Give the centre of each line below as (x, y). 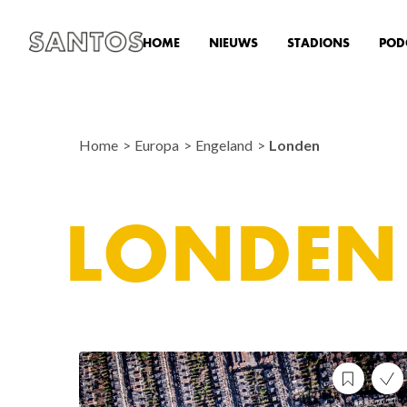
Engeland (225, 145)
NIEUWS (233, 43)
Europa (158, 145)
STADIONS (318, 43)
